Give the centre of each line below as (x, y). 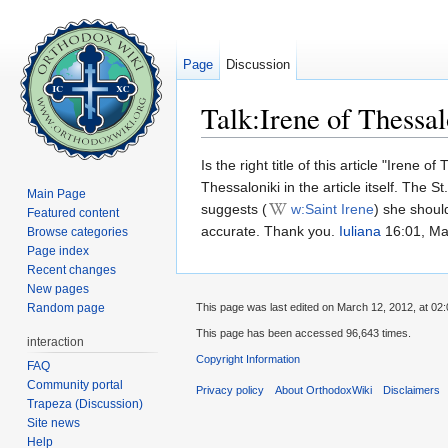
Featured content (73, 212)
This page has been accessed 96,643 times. (303, 333)
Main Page (57, 193)
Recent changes (72, 269)
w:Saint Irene (332, 209)
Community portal (75, 384)
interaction (56, 341)
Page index (58, 250)
